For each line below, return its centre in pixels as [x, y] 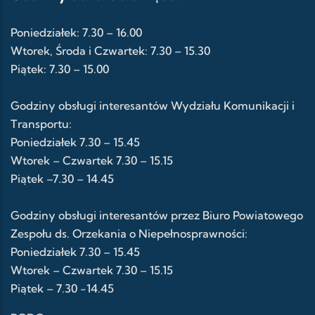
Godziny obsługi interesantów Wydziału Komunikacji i [153, 105]
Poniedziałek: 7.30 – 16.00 [76, 32]
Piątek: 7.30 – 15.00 [60, 69]
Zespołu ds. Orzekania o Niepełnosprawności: [129, 233]
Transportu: [41, 123]
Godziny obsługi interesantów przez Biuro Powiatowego [157, 215]
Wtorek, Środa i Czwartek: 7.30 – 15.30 [110, 50]
